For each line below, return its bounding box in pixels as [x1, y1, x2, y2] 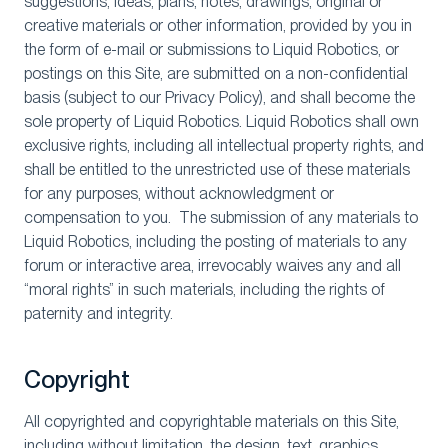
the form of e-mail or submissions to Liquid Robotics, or [24, 40, 399, 59]
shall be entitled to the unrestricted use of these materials [24, 160, 410, 179]
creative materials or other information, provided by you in [24, 16, 412, 35]
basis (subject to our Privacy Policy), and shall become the [24, 88, 415, 107]
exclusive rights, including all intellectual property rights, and [24, 136, 424, 155]
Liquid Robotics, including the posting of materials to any [24, 232, 407, 251]
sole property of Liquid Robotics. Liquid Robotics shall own [24, 112, 419, 131]
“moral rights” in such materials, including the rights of [24, 280, 385, 299]
